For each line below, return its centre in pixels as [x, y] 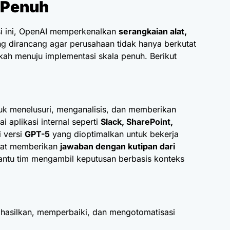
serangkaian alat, [153, 32]
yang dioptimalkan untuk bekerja [114, 134]
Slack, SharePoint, [137, 122]
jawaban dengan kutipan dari [118, 147]
